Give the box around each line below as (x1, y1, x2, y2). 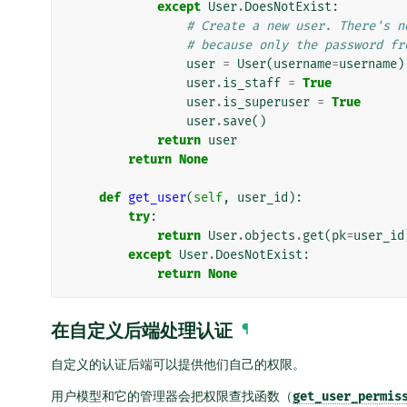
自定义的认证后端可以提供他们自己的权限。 (51, 357, 305, 372)
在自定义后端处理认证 (51, 320, 233, 342)
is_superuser (223, 94, 310, 111)
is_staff (223, 75, 281, 92)
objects (244, 228, 295, 244)
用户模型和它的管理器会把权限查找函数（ (51, 389, 293, 404)
